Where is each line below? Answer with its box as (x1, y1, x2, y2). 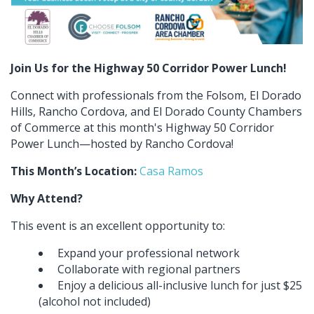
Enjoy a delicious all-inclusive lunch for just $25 (55, 277, 302, 293)
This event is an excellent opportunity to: (11, 217, 225, 233)
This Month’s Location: (11, 163, 137, 179)
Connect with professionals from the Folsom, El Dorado (11, 87, 301, 103)
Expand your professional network (55, 245, 240, 261)
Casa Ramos (139, 163, 203, 179)
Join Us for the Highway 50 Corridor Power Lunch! (11, 60, 289, 76)
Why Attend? (11, 190, 86, 206)
